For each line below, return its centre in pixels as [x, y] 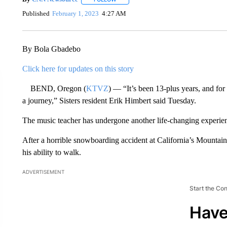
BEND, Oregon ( [54, 89]
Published [36, 13]
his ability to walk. [51, 153]
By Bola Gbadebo [51, 49]
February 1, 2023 [76, 13]
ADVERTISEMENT [43, 172]
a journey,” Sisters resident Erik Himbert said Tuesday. [109, 101]
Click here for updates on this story [78, 69]
